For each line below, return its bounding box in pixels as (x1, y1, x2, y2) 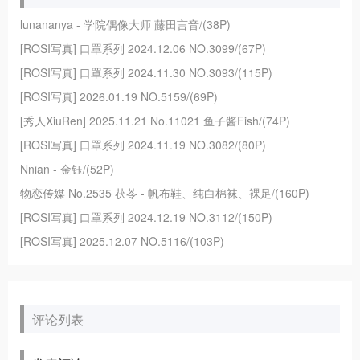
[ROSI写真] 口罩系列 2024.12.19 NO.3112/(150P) (20, 209, 272, 226)
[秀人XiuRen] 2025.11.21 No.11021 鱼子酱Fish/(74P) (20, 112, 290, 129)
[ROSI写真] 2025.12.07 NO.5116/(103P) (20, 233, 224, 250)
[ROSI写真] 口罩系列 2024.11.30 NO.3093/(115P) (20, 64, 272, 81)
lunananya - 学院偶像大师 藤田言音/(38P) (20, 16, 231, 33)
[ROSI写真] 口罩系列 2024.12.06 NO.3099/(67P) (20, 40, 266, 57)
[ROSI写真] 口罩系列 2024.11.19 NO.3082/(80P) (20, 137, 266, 153)
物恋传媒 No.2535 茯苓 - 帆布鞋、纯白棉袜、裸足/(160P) (20, 185, 309, 202)
